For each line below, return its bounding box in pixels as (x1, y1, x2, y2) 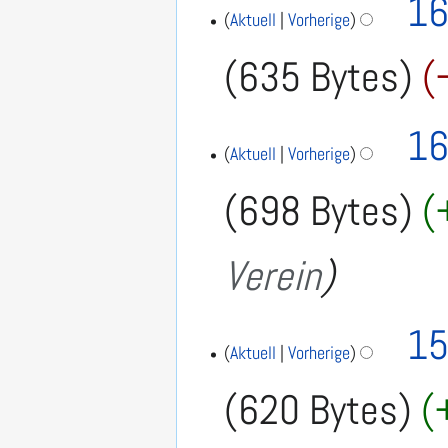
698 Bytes (238, 184, 400, 237)
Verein (224, 249, 322, 302)
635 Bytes (238, 51, 400, 104)
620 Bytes (238, 383, 399, 436)
